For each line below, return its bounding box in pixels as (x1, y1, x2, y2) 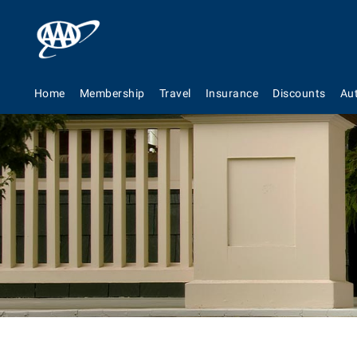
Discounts (273, 87, 326, 100)
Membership (79, 87, 145, 100)
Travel (159, 87, 191, 100)
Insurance (205, 87, 259, 100)
